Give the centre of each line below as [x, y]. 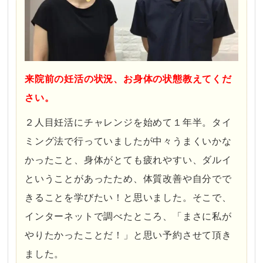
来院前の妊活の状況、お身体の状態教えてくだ [128, 79]
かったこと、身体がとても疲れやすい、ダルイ [128, 160]
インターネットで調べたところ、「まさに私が [128, 217]
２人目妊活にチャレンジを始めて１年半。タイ [128, 123]
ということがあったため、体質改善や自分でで [128, 179]
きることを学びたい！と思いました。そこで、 [128, 198]
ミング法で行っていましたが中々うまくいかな [128, 141]
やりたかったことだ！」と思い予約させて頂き [128, 235]
